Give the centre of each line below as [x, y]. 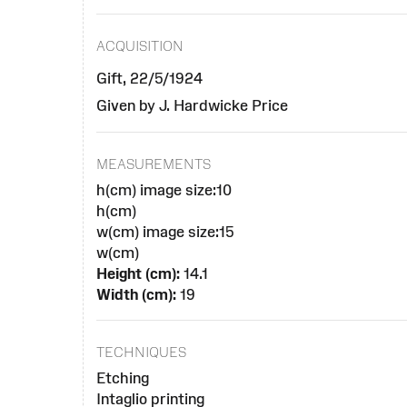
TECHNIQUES [142, 352]
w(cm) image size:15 [165, 231]
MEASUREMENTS [154, 164]
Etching [123, 378]
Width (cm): [137, 294]
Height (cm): [139, 273]
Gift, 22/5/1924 [150, 78]
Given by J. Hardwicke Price [193, 105]
